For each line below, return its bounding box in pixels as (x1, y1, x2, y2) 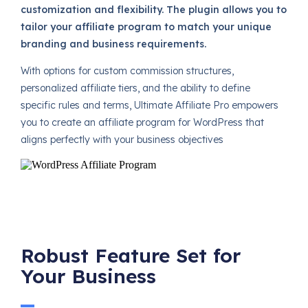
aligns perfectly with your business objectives (20, 133, 223, 146)
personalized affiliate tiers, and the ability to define (20, 81, 250, 94)
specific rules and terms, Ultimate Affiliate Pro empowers (20, 98, 278, 111)
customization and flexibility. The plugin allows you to (20, 3, 287, 16)
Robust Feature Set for (20, 243, 241, 268)
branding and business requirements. (20, 37, 206, 50)
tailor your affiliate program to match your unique (20, 20, 272, 33)
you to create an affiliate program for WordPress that (20, 115, 264, 129)
